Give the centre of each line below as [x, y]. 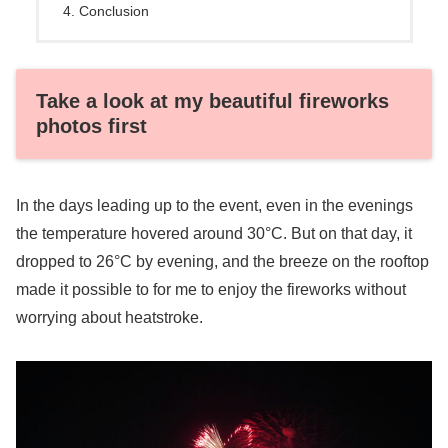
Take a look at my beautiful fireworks [212, 101]
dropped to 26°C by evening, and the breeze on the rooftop [222, 261]
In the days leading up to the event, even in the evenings [214, 205]
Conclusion [113, 10]
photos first [91, 126]
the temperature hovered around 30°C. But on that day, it [214, 233]
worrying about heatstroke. [109, 317]
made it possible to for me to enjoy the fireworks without [211, 289]
